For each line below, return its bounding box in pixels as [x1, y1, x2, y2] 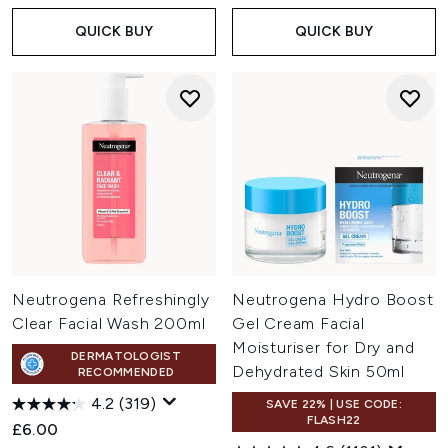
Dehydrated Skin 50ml [232, 362, 406, 381]
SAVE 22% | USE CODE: [266, 397, 402, 411]
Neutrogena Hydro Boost [232, 290, 434, 309]
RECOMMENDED [77, 365, 175, 379]
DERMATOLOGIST [71, 349, 181, 363]
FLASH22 [307, 413, 361, 427]
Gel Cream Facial [232, 314, 365, 333]
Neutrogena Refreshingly [12, 290, 210, 309]
